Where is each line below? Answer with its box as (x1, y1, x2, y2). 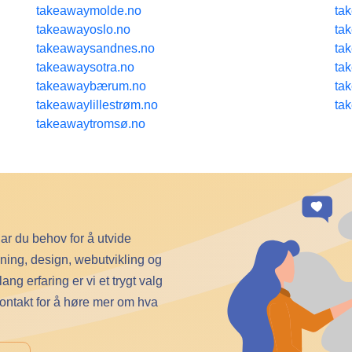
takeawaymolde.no (36, 3, 141, 17)
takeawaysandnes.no (36, 41, 155, 55)
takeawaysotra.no (36, 60, 134, 74)
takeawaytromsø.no (36, 116, 145, 130)
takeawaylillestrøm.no (36, 97, 158, 112)
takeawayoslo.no (36, 22, 130, 36)
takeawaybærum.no (36, 79, 146, 93)
